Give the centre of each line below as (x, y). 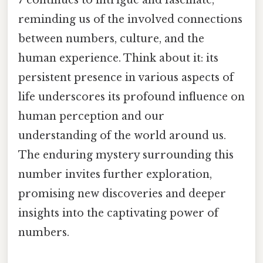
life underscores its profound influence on (131, 97)
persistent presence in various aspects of (126, 77)
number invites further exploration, (115, 174)
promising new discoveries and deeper (122, 193)
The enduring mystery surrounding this (126, 155)
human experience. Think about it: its (118, 58)
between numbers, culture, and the (111, 38)
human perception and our (91, 116)
